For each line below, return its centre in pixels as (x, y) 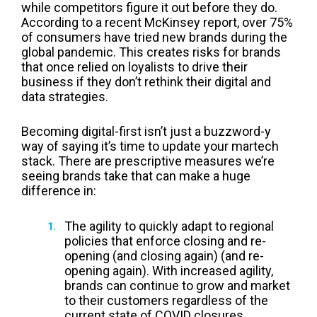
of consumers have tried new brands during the (154, 37)
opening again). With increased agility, (168, 271)
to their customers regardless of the (166, 301)
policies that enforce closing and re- (165, 241)
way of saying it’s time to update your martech (150, 146)
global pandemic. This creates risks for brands (151, 52)
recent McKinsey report (171, 22)
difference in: (59, 191)
